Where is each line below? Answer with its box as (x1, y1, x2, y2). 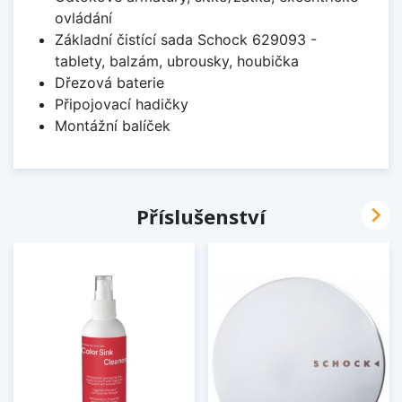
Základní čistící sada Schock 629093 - (54, 30, 317, 48)
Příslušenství (136, 202, 266, 230)
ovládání (54, 8, 112, 27)
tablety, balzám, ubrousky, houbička (54, 51, 299, 70)
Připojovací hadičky (54, 94, 188, 113)
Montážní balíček (54, 116, 170, 135)
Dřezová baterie (54, 73, 164, 92)
